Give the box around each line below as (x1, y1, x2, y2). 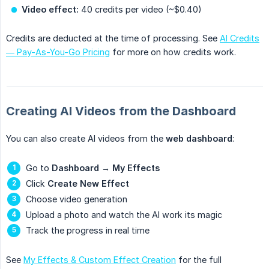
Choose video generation (26, 194, 127, 205)
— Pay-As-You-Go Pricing (6, 47, 110, 58)
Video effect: (22, 4, 79, 15)
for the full (176, 255, 222, 265)
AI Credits (220, 33, 259, 44)
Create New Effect (47, 178, 129, 189)
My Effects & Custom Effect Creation (23, 255, 176, 265)
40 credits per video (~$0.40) (79, 4, 202, 15)
